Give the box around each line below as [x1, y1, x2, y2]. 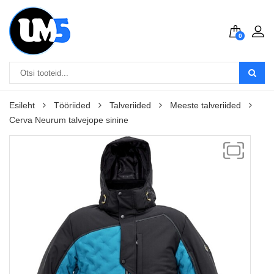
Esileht [9, 100, 35, 110]
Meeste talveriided [170, 100, 241, 110]
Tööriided [54, 100, 91, 110]
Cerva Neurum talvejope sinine [9, 115, 128, 125]
